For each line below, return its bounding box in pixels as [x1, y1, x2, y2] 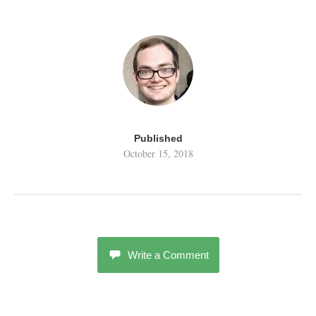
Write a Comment [127, 248, 209, 261]
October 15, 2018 [123, 146, 193, 160]
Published [133, 132, 183, 144]
